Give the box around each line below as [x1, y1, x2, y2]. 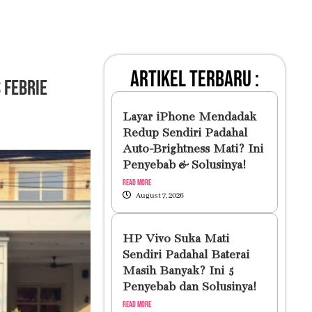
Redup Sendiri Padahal [122, 127, 247, 140]
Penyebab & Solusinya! [122, 159, 246, 172]
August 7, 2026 [135, 191, 184, 201]
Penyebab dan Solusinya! [122, 281, 256, 294]
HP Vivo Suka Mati [122, 233, 229, 246]
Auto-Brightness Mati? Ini [122, 143, 263, 156]
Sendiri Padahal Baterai [122, 249, 249, 262]
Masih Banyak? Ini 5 [122, 265, 234, 278]
